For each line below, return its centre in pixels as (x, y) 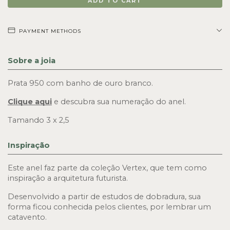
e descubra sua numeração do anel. (120, 101)
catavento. (27, 217)
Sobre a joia (32, 60)
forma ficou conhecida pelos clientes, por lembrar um (109, 207)
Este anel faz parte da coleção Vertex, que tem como (107, 168)
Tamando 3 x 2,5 (39, 120)
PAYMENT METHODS (50, 31)
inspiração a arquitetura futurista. (69, 178)
